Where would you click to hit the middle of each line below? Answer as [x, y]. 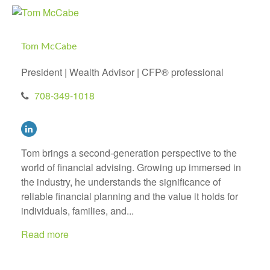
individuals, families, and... [77, 211]
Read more [45, 234]
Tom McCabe [49, 46]
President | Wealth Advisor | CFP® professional [122, 72]
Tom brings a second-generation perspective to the [129, 153]
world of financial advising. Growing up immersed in [131, 168]
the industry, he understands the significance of [121, 182]
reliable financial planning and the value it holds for [130, 196]
